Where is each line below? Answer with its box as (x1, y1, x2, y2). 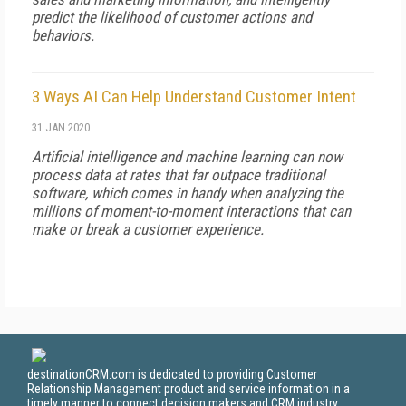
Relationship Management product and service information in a (27, 382, 350, 396)
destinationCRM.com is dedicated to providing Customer (27, 367, 317, 382)
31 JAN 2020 (32, 121, 90, 134)
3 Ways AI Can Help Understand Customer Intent (32, 86, 356, 107)
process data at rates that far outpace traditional (32, 166, 325, 184)
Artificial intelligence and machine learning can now (32, 148, 343, 166)
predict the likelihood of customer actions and (32, 8, 312, 26)
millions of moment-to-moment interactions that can (32, 202, 351, 220)
